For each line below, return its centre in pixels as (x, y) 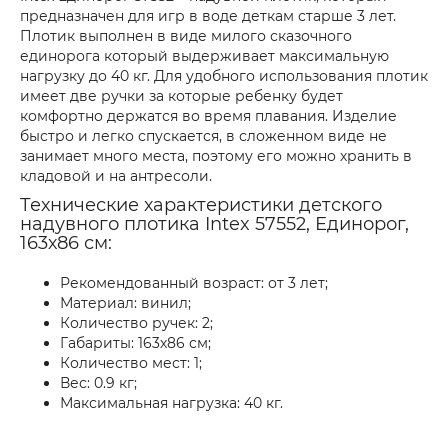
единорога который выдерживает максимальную (204, 56)
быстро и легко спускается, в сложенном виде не (203, 136)
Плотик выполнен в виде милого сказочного (186, 36)
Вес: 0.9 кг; (98, 383)
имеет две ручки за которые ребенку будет (181, 96)
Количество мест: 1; (131, 363)
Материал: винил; (125, 303)
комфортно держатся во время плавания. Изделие (208, 116)
